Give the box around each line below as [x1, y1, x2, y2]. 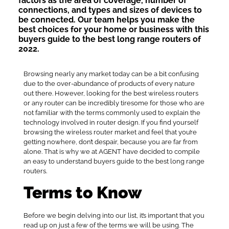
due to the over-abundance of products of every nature [23, 79, 195, 87]
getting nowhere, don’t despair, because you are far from [23, 138, 198, 146]
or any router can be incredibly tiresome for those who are [23, 99, 204, 107]
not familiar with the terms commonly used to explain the [23, 108, 200, 117]
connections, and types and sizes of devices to [18, 5, 202, 15]
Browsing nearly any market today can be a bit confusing [23, 70, 199, 78]
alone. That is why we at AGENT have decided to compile [23, 147, 200, 155]
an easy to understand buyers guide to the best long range [23, 157, 204, 165]
